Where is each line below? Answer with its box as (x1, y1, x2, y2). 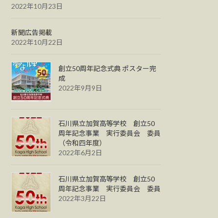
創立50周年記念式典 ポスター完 (58, 64, 157, 73)
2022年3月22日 (58, 194, 107, 202)
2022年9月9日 (58, 83, 103, 92)
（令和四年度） (58, 138, 107, 147)
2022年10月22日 (11, 37, 63, 46)
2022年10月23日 (11, 1, 63, 10)
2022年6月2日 (58, 148, 103, 157)
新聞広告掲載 (11, 28, 53, 36)
